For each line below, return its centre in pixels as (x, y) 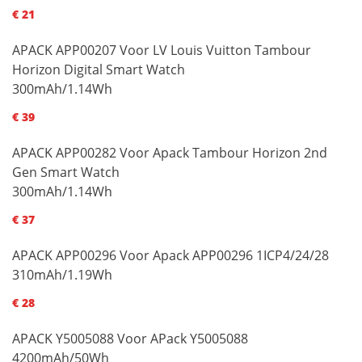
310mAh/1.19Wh (62, 274)
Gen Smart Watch (66, 172)
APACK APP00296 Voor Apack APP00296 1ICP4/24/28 (170, 255)
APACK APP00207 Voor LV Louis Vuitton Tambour (162, 50)
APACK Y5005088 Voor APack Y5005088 (130, 338)
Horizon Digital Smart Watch (99, 69)
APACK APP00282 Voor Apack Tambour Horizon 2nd (170, 152)
